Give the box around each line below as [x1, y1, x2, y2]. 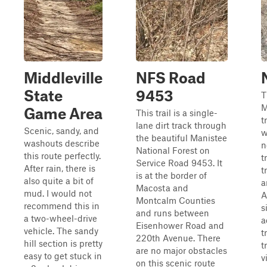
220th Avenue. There [136, 232, 221, 243]
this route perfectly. [24, 150, 101, 161]
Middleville [24, 69, 103, 86]
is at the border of [136, 170, 207, 181]
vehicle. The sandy [24, 225, 98, 236]
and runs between [136, 207, 209, 218]
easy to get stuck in [24, 250, 102, 261]
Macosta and [136, 182, 188, 193]
